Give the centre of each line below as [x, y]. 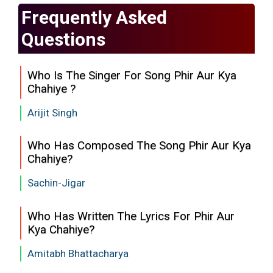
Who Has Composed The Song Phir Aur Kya [139, 145]
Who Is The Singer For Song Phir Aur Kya [132, 75]
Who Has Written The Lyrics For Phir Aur [131, 216]
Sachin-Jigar [56, 183]
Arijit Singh [52, 112]
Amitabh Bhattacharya [78, 253]
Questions [63, 39]
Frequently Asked [94, 17]
